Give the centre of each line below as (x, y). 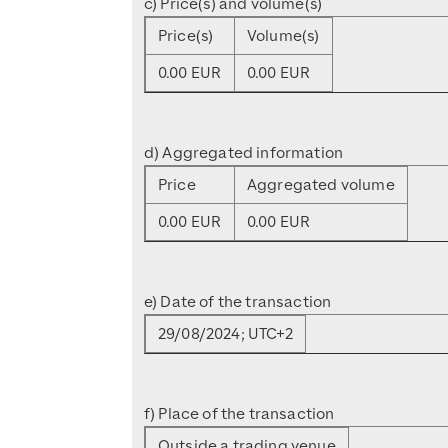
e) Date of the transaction (238, 301)
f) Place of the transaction (239, 413)
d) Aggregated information (243, 152)
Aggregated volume (321, 184)
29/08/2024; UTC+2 (225, 333)
